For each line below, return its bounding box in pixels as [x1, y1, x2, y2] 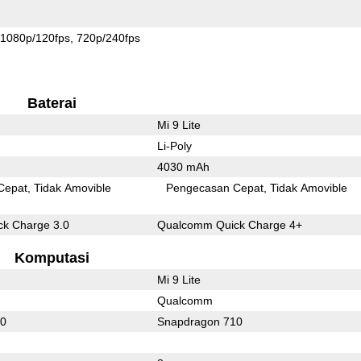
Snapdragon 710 [156, 314, 243, 328]
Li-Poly [156, 139, 192, 152]
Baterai [27, 94, 77, 111]
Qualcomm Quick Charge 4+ [156, 218, 302, 231]
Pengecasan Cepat [166, 180, 264, 194]
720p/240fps [77, 31, 141, 44]
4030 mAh [156, 160, 210, 173]
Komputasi [14, 249, 89, 266]
